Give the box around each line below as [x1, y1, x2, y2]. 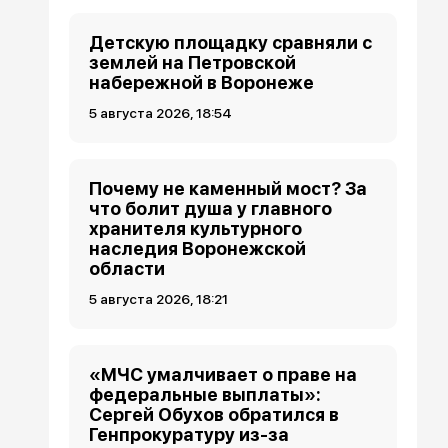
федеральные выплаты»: [89, 384, 322, 405]
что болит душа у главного [89, 198, 333, 219]
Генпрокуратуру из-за [89, 424, 290, 445]
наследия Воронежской [89, 238, 307, 259]
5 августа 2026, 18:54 [89, 105, 233, 121]
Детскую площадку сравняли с [89, 32, 373, 53]
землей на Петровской [89, 52, 297, 73]
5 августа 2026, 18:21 [89, 291, 229, 307]
